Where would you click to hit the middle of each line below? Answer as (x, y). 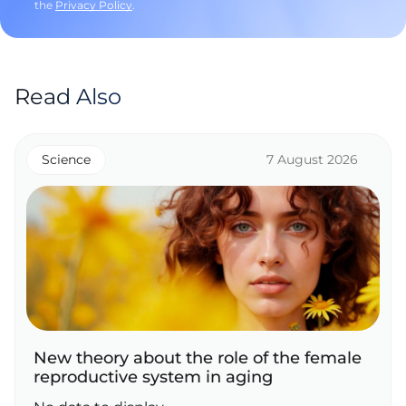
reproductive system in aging (153, 377)
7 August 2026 (312, 159)
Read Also (68, 97)
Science (66, 159)
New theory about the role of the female (198, 358)
